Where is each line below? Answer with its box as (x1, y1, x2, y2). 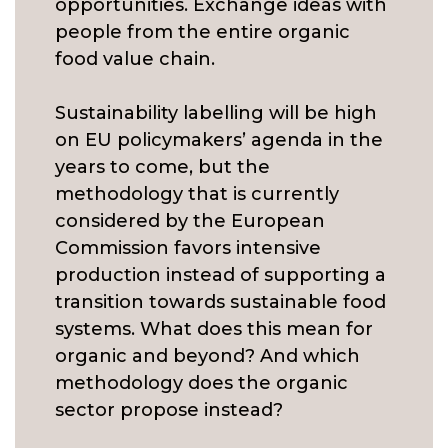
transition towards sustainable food (55, 291, 386, 313)
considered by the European (55, 210, 325, 232)
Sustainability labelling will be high (55, 102, 377, 124)
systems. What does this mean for (55, 318, 373, 340)
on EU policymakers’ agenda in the (55, 129, 383, 151)
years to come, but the (55, 156, 270, 178)
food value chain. (55, 48, 215, 70)
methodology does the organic (55, 372, 348, 394)
